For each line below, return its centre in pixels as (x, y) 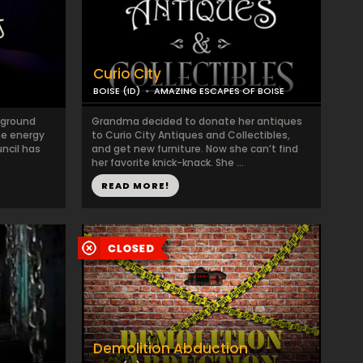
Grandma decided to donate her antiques (197, 121)
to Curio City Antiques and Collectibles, (191, 135)
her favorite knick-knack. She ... (168, 162)
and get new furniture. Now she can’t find (195, 149)
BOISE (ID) (117, 91)
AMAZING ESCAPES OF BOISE (219, 91)
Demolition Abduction (171, 348)
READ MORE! (135, 186)
